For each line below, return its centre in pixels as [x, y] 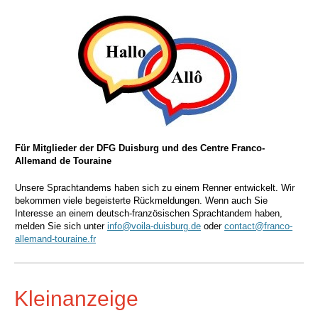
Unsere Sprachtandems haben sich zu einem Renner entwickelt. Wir [155, 188]
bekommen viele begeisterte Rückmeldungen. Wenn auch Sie [141, 201]
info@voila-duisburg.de [154, 226]
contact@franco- [258, 226]
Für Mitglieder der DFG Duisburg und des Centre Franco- [140, 148]
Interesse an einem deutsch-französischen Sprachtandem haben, [149, 213]
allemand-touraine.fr [55, 239]
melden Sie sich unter [61, 226]
